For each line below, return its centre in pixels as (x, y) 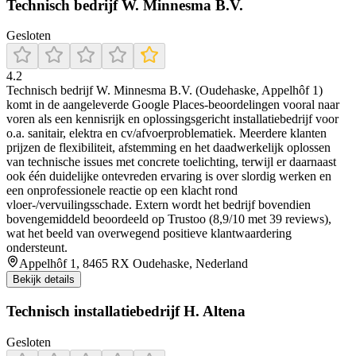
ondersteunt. (37, 248)
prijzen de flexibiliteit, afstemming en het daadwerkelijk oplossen (168, 148)
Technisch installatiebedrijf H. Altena (126, 311)
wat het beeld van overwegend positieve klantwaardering (149, 234)
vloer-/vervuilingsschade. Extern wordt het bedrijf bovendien (159, 205)
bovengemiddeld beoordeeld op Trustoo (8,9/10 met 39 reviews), (169, 219)
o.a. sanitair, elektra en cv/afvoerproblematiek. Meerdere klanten (166, 133)
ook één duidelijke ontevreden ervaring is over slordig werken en (169, 176)
